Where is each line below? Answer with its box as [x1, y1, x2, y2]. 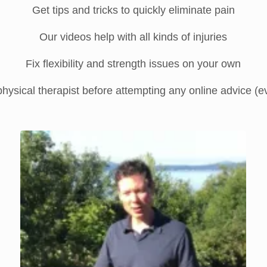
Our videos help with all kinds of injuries [39, 30, 228, 43]
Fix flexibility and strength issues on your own [26, 57, 241, 70]
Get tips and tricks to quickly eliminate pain [32, 4, 235, 16]
